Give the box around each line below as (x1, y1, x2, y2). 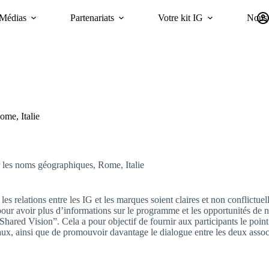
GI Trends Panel (103, 23, 165, 34)
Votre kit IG (157, 13, 203, 23)
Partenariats (70, 13, 114, 23)
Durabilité (50, 23, 88, 34)
